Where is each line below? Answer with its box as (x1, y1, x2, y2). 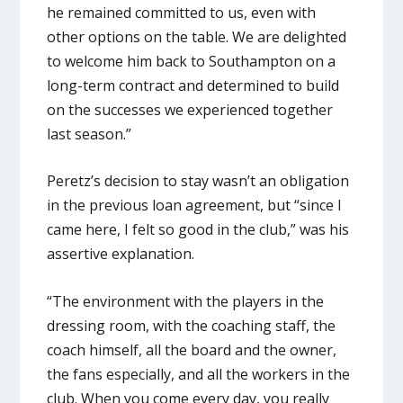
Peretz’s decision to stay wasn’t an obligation (47, 171, 350, 192)
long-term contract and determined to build (47, 75, 340, 95)
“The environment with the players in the (47, 291, 325, 311)
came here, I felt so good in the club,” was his (47, 219, 350, 240)
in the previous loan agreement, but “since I (47, 195, 343, 216)
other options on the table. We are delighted (47, 26, 347, 47)
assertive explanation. (47, 244, 195, 264)
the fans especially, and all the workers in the (47, 363, 351, 384)
